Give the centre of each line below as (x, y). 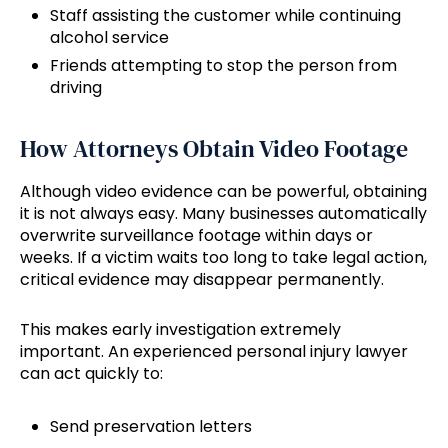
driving (76, 88)
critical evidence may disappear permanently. (202, 280)
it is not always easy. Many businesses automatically (223, 214)
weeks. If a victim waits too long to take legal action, (223, 258)
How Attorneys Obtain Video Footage (214, 149)
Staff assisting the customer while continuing (225, 16)
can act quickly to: (91, 374)
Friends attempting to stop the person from (223, 66)
